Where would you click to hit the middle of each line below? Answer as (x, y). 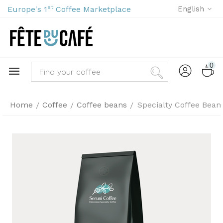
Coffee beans (102, 105)
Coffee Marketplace (92, 9)
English (191, 9)
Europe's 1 (27, 9)
